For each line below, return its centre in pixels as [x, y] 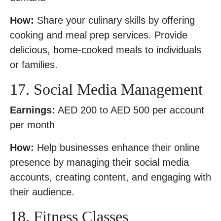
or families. [34, 65]
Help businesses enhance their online [117, 147]
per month [32, 125]
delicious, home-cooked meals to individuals [106, 50]
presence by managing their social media [99, 162]
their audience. [42, 192]
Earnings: [33, 110]
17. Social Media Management [106, 89]
